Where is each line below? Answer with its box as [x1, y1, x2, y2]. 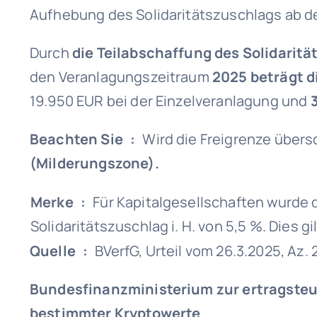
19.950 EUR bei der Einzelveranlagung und [29, 91, 311, 110]
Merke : [30, 192, 86, 212]
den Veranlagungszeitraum [29, 67, 212, 86]
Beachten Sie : [29, 129, 143, 149]
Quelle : [29, 241, 88, 260]
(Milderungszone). [29, 154, 159, 173]
